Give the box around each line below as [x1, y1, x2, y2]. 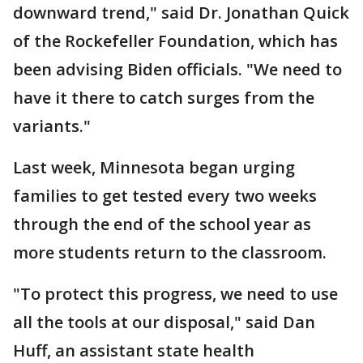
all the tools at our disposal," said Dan [13, 310, 315, 333]
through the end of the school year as [13, 212, 311, 235]
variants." [13, 114, 91, 137]
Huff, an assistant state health [13, 339, 254, 361]
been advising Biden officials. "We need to [13, 58, 342, 80]
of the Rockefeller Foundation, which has [13, 29, 338, 52]
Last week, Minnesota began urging [13, 156, 295, 178]
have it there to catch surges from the [13, 86, 314, 109]
